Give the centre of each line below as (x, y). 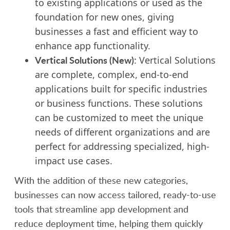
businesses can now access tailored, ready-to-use (115, 195)
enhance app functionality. (92, 46)
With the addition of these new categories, (101, 180)
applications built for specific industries (121, 89)
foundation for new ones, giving (104, 17)
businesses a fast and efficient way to (116, 31)
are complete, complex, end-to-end (111, 74)
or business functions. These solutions (119, 103)
